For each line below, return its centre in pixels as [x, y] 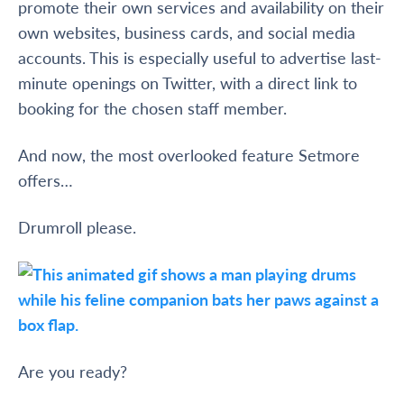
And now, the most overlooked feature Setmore [189, 155]
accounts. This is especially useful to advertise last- [200, 58]
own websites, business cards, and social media [187, 32]
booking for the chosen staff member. [152, 108]
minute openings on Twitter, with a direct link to [188, 83]
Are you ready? [73, 372]
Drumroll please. [77, 227]
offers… [46, 180]
